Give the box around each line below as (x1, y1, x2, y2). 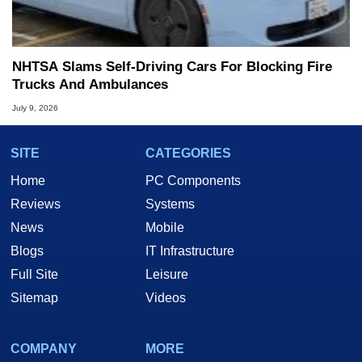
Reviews (11, 196, 61, 211)
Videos (145, 290, 186, 305)
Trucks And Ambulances (12, 76, 168, 92)
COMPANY (11, 341, 77, 356)
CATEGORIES (145, 145, 231, 160)
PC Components (145, 173, 241, 187)
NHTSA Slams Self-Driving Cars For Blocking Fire (12, 58, 332, 74)
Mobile (145, 220, 184, 234)
